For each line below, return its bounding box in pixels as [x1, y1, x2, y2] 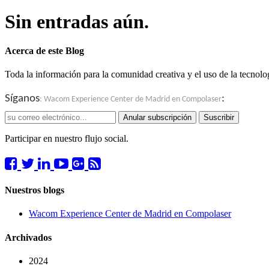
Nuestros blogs [5, 185, 64, 196]
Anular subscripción [123, 113, 192, 122]
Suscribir [204, 113, 234, 122]
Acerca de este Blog [5, 46, 84, 56]
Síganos [5, 92, 40, 104]
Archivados [5, 232, 52, 243]
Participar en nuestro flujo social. [5, 133, 128, 144]
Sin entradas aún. [5, 10, 149, 32]
